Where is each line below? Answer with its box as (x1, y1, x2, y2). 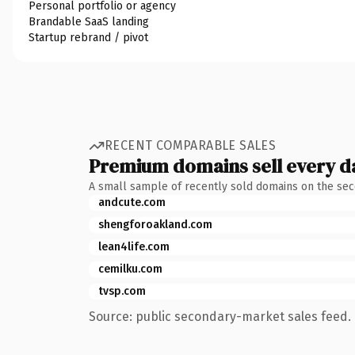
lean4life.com (98, 239, 170, 254)
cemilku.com (98, 261, 162, 276)
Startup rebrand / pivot (29, 30, 148, 44)
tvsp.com (98, 284, 146, 298)
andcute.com (98, 195, 166, 209)
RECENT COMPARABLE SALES (105, 138, 277, 153)
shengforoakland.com (98, 217, 212, 231)
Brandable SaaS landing (29, 14, 149, 29)
